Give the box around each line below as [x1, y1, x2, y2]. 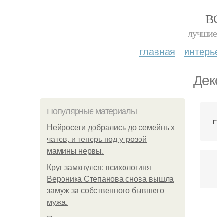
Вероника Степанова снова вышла [47, 175, 174, 183]
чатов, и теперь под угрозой [47, 135, 147, 143]
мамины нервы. [47, 147, 104, 155]
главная [139, 44, 175, 58]
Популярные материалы [47, 107, 137, 116]
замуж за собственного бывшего [47, 186, 164, 195]
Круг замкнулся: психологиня [47, 163, 151, 171]
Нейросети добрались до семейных [47, 124, 175, 132]
